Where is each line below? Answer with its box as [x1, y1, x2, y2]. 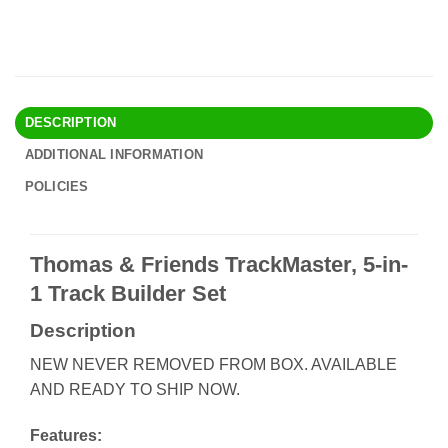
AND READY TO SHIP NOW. [30, 381, 240, 399]
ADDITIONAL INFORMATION [24, 146, 204, 162]
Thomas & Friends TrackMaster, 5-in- [30, 251, 408, 277]
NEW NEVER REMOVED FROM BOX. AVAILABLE [30, 356, 397, 374]
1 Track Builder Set [30, 280, 226, 306]
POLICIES [24, 178, 89, 194]
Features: [30, 427, 102, 445]
